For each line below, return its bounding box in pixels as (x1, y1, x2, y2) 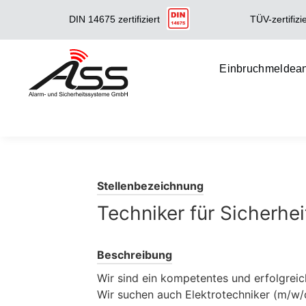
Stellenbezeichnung (97, 178, 204, 193)
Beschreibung (97, 247, 172, 262)
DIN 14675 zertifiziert (68, 14, 160, 25)
